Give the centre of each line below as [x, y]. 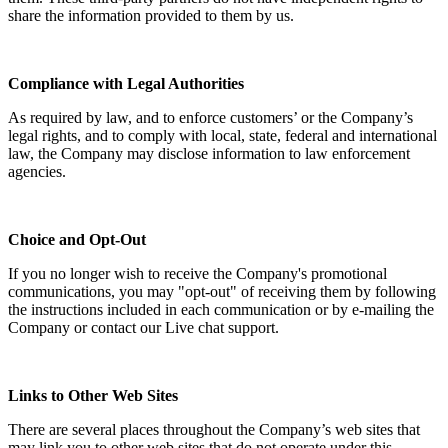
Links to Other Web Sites [93, 395]
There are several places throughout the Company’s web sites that [214, 429]
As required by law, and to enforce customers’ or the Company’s [210, 117]
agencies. [37, 171]
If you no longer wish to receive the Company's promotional [197, 273]
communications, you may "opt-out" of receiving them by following [222, 291]
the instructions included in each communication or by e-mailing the [221, 309]
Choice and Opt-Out [77, 239]
